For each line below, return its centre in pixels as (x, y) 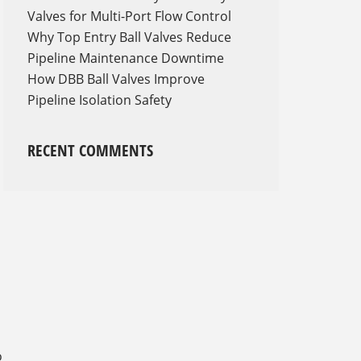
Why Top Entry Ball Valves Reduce (129, 37)
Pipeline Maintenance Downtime (126, 58)
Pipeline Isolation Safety (100, 100)
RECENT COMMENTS (90, 151)
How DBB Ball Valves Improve (116, 79)
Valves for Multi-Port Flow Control (129, 17)
